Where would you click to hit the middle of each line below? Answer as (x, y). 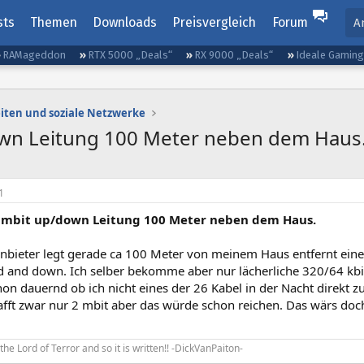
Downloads (125, 22)
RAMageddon (35, 55)
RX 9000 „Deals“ (234, 55)
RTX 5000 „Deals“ (130, 55)
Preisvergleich (214, 22)
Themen (53, 22)
